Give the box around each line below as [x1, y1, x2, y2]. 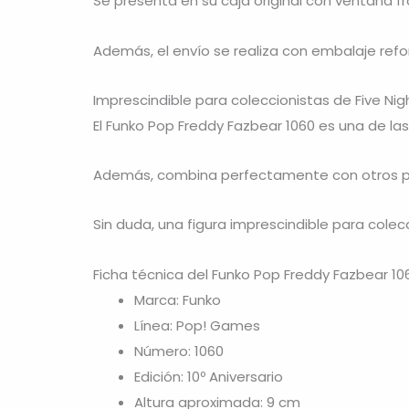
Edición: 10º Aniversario [134, 366, 283, 386]
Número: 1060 [134, 341, 224, 361]
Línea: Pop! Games [134, 315, 260, 335]
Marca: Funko [134, 289, 221, 309]
